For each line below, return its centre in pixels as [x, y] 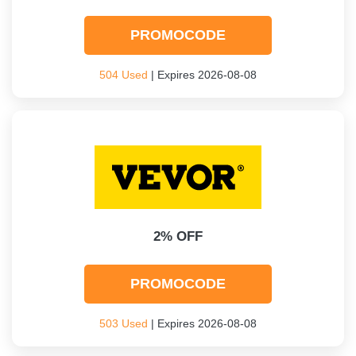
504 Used [124, 75]
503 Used [124, 323]
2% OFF [178, 236]
